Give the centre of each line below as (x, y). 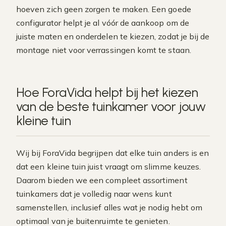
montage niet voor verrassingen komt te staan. (104, 50)
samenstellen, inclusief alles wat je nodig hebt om (109, 207)
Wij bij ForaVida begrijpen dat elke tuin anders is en (113, 153)
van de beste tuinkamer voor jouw (111, 106)
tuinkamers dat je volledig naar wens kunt (94, 194)
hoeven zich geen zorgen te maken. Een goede (104, 9)
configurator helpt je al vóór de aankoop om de (103, 23)
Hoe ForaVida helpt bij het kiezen (107, 92)
